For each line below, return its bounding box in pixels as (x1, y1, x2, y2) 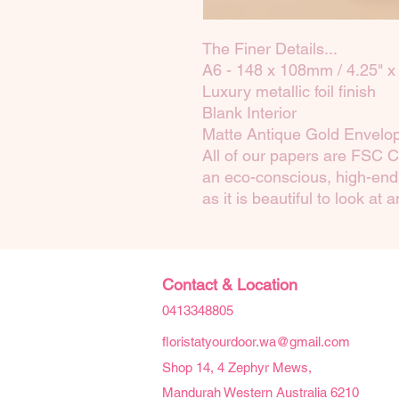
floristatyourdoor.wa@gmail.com (162, 334, 350, 350)
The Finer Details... (202, 39, 338, 59)
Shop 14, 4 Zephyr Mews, (162, 360, 312, 376)
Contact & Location (162, 275, 297, 295)
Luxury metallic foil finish (202, 82, 376, 102)
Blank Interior (202, 103, 297, 123)
